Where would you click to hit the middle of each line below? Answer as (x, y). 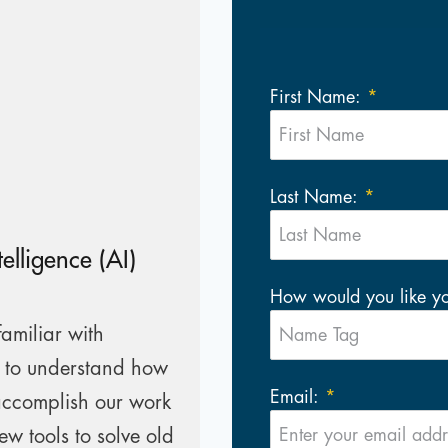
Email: (294, 397)
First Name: (315, 97)
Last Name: (314, 197)
